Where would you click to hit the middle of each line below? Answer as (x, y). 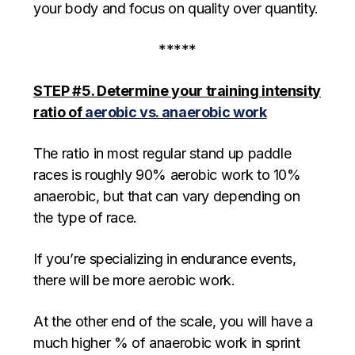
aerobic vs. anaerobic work (176, 113)
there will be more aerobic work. (134, 281)
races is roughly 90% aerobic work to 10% (167, 175)
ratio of (59, 113)
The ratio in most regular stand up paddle (162, 154)
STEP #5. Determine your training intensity (177, 91)
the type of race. (86, 218)
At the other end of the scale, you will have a (173, 322)
